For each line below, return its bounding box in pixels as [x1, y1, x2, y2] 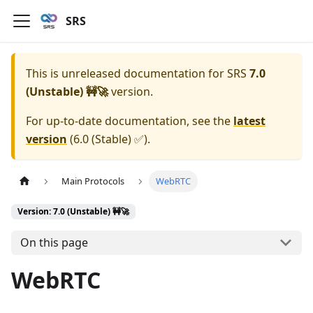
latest [233, 113, 265, 129]
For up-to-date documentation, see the [26, 113, 233, 129]
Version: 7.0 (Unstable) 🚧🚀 [17, 205, 129, 218]
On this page [20, 235, 88, 251]
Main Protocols [61, 175, 125, 188]
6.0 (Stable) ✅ [73, 131, 144, 147]
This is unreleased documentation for [26, 66, 227, 81]
